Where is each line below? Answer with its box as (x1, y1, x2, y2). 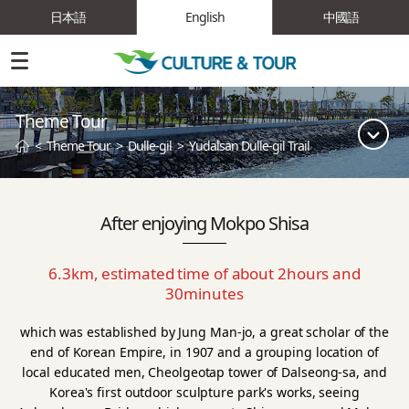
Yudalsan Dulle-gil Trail (189, 137, 309, 154)
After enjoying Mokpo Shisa (100, 211, 309, 236)
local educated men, (22, 363, 149, 381)
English (184, 8, 225, 26)
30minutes (165, 283, 244, 304)
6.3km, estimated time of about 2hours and (48, 263, 361, 284)
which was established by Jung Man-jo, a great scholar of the (20, 323, 389, 341)
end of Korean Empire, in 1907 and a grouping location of (30, 343, 379, 361)
